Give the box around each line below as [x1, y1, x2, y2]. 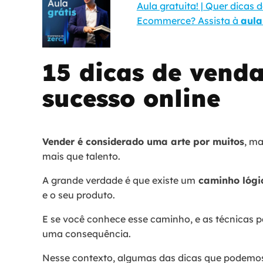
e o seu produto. [42, 188, 117, 201]
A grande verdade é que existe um [42, 174, 195, 186]
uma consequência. [42, 227, 133, 240]
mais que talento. [42, 150, 120, 162]
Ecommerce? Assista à [136, 14, 241, 26]
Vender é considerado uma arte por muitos [42, 135, 244, 147]
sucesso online [42, 83, 220, 113]
